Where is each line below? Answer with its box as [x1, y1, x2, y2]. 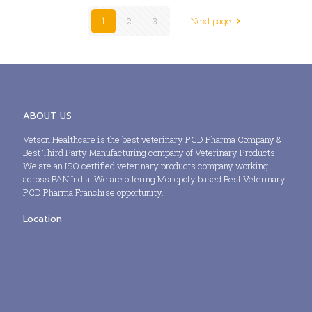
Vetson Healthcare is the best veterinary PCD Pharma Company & [23, 133, 282, 146]
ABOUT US [23, 109, 72, 123]
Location [23, 212, 62, 226]
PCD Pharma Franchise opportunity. [23, 186, 164, 199]
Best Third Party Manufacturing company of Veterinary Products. [23, 146, 277, 159]
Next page [191, 15, 232, 28]
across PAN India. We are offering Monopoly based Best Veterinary [23, 173, 286, 186]
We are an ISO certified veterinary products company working [23, 159, 268, 173]
